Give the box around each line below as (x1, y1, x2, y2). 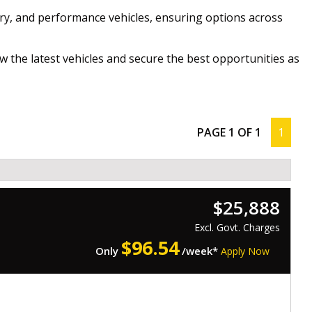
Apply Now (220, 244, 270, 258)
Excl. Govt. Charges (194, 221, 280, 235)
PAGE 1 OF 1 (197, 125, 261, 141)
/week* (178, 244, 221, 258)
